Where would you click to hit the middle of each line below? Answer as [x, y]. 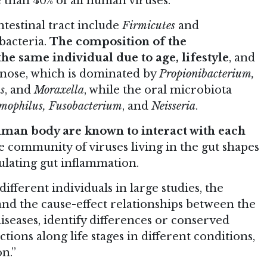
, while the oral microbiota [158, 90]
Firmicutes [149, 26]
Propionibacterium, [207, 74]
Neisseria [173, 106]
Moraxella [59, 90]
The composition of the [118, 42]
